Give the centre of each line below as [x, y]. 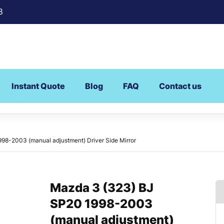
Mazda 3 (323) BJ [102, 188]
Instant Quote [38, 86]
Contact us [180, 86]
